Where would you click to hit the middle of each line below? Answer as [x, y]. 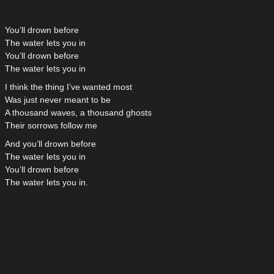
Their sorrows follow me [51, 126]
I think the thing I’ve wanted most [68, 87]
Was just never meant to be [58, 100]
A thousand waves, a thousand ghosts [78, 113]
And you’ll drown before [50, 144]
